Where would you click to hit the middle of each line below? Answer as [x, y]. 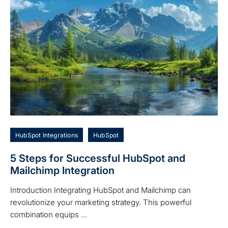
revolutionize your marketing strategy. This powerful [101, 203]
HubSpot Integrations [47, 135]
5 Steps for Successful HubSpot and [98, 159]
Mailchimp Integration [62, 171]
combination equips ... [49, 215]
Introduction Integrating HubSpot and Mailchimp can [101, 190]
